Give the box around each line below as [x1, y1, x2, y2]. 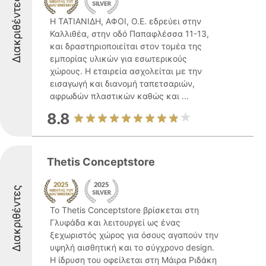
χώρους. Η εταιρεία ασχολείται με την [50, 66, 202, 76]
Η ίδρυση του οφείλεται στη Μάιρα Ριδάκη [50, 255, 217, 265]
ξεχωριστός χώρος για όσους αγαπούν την [50, 230, 218, 240]
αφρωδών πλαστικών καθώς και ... [50, 91, 189, 101]
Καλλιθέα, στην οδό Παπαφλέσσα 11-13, [50, 28, 209, 39]
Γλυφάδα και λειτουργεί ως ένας [50, 217, 180, 227]
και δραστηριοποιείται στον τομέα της [50, 41, 202, 51]
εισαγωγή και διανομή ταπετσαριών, [50, 78, 195, 88]
